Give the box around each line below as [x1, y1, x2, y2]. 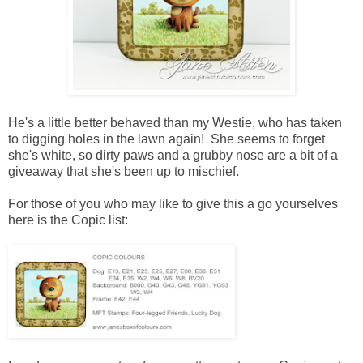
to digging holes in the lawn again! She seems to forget [8, 131, 325, 146]
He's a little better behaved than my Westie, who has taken [8, 115, 342, 130]
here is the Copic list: [8, 212, 128, 227]
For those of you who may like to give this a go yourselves [8, 196, 338, 211]
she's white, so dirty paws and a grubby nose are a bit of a [8, 147, 338, 162]
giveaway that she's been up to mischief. [8, 164, 239, 178]
